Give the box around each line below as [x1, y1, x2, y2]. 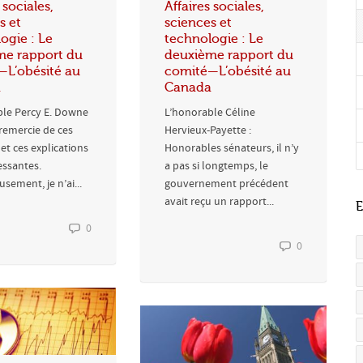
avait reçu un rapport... [164, 194, 274, 209]
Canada [164, 79, 211, 95]
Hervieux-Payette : [164, 122, 251, 138]
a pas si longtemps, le [164, 158, 268, 173]
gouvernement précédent [164, 176, 288, 191]
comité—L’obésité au [164, 63, 291, 79]
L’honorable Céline [164, 105, 255, 120]
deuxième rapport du [164, 47, 293, 62]
